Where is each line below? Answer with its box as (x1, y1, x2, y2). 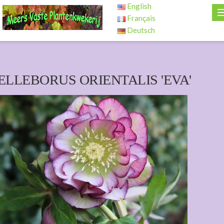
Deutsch (125, 25, 155, 34)
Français (125, 13, 155, 22)
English (125, 1, 151, 10)
